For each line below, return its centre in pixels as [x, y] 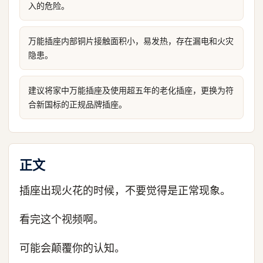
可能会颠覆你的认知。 [72, 248]
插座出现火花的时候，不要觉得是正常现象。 [125, 190]
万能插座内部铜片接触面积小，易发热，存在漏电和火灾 [131, 41]
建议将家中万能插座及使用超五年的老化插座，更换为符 [131, 90]
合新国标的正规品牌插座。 [77, 104]
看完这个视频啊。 [62, 219]
